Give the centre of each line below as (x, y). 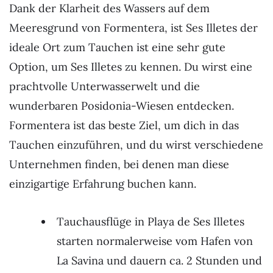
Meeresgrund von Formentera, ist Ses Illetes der (133, 27)
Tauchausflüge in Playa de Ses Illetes (151, 221)
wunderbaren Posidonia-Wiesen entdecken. (122, 105)
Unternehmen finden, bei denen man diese (119, 164)
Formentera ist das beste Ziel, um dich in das (124, 125)
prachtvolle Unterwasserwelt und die (105, 86)
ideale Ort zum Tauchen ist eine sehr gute (117, 47)
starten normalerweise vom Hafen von (155, 241)
